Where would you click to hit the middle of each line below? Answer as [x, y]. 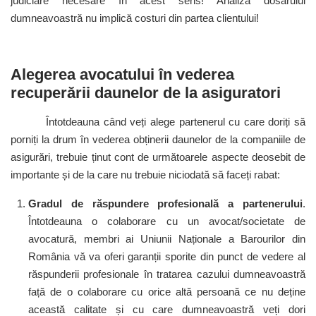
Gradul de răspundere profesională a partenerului [165, 203]
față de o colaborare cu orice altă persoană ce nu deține [167, 292]
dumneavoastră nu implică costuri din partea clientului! [135, 18]
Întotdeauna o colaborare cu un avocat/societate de [167, 221]
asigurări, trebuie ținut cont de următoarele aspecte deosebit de [158, 157]
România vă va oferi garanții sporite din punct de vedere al [167, 256]
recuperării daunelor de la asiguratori [146, 93]
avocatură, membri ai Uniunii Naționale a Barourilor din [167, 239]
